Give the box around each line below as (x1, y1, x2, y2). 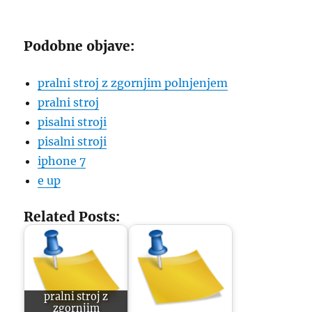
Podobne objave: (24, 38, 135, 54)
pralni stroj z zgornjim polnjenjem (38, 76, 228, 90)
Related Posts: (24, 208, 120, 225)
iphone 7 (38, 154, 86, 168)
